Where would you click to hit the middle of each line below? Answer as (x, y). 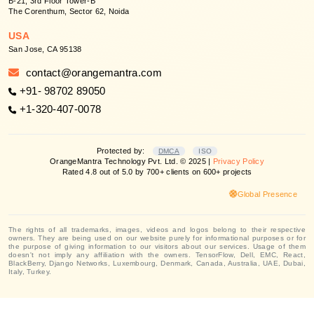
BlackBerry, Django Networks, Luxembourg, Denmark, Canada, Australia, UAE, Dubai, (157, 263)
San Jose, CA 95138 (45, 49)
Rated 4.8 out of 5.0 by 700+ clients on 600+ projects (157, 171)
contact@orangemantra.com (94, 72)
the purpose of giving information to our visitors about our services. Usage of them (157, 246)
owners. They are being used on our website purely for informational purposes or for (157, 238)
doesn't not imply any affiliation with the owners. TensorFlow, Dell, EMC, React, (157, 254)
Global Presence (267, 194)
